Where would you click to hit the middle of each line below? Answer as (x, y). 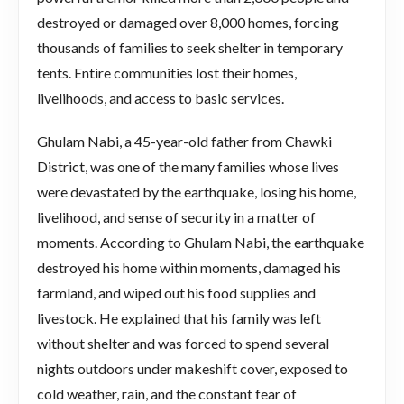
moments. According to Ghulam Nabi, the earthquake (201, 242)
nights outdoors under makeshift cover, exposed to (193, 368)
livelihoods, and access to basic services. (161, 97)
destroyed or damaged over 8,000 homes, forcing (188, 22)
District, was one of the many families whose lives (188, 166)
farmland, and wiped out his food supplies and (176, 292)
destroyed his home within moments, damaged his (189, 267)
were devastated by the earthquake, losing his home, (197, 191)
